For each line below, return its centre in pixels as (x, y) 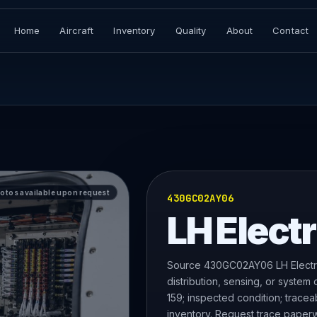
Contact (291, 30)
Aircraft (77, 30)
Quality (191, 30)
